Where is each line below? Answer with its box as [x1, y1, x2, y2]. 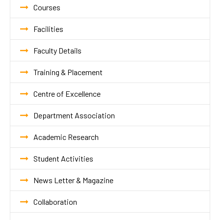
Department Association [33, 110, 115, 120]
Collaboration [33, 196, 77, 206]
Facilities [33, 24, 63, 33]
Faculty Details [33, 45, 82, 55]
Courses [33, 2, 60, 12]
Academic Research [33, 132, 99, 141]
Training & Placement [33, 67, 103, 77]
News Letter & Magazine [33, 175, 113, 185]
